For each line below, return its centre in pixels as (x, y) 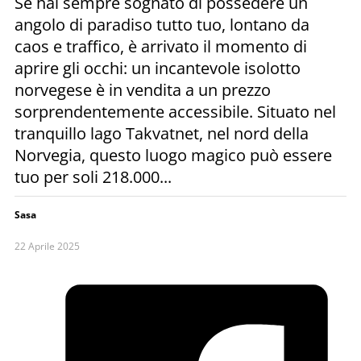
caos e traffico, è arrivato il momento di (161, 46)
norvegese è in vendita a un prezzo (143, 89)
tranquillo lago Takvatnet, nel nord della (162, 133)
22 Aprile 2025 (47, 246)
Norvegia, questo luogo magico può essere (173, 155)
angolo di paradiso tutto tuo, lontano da (162, 24)
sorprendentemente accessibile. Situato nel (175, 111)
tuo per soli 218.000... (93, 176)
